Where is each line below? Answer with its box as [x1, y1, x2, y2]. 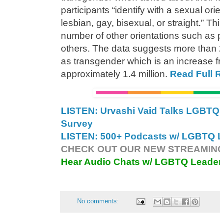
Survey [61, 118, 93, 129]
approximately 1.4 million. [61, 68, 170, 79]
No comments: [77, 197, 121, 205]
